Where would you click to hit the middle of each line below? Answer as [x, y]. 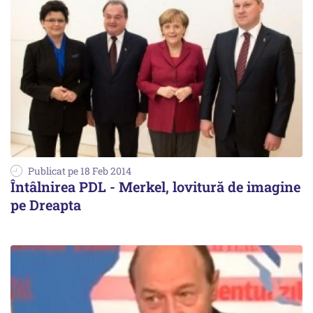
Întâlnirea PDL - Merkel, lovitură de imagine [155, 187]
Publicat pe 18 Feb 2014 [80, 171]
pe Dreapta [46, 205]
